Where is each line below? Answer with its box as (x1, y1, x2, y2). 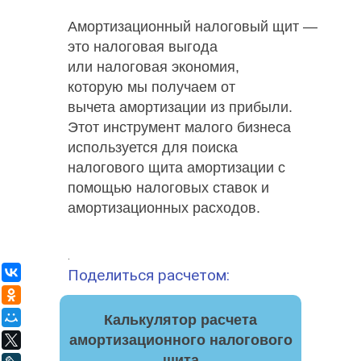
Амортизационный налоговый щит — (68, 18, 317, 35)
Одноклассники (29, 288, 105, 301)
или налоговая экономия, (68, 58, 239, 75)
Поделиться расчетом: (68, 265, 230, 284)
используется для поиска (68, 139, 238, 156)
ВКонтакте (29, 265, 80, 278)
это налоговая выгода (68, 38, 218, 55)
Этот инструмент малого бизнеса (68, 118, 291, 135)
